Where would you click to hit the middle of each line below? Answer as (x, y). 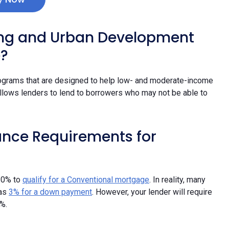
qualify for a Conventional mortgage (86, 179)
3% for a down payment (50, 192)
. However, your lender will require (152, 192)
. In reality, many (177, 179)
